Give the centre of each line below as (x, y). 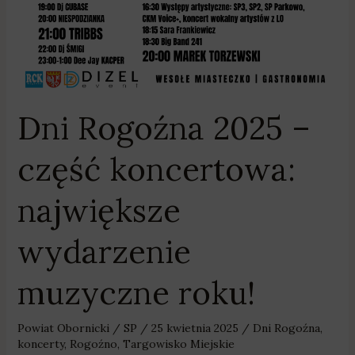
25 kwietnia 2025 (196, 328)
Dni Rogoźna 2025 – (164, 128)
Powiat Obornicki (63, 328)
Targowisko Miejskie (178, 344)
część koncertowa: (156, 169)
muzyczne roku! (136, 292)
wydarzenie (104, 251)
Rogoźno (93, 344)
